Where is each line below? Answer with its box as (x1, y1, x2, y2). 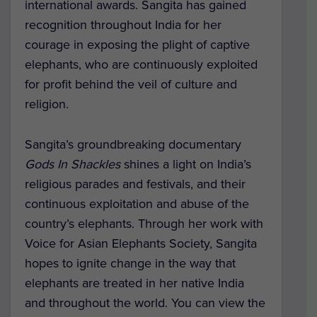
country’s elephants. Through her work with (25, 215, 263, 231)
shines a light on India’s (120, 156, 251, 172)
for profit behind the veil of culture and (25, 76, 237, 92)
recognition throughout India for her (25, 16, 221, 33)
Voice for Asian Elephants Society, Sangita (25, 235, 257, 251)
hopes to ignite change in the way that (25, 255, 236, 271)
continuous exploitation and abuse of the (25, 195, 249, 212)
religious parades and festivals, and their (25, 175, 246, 192)
